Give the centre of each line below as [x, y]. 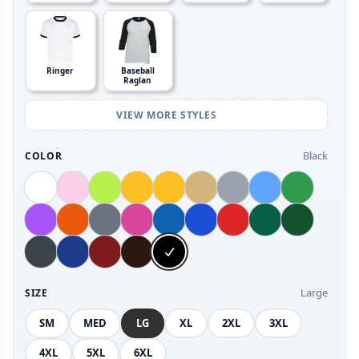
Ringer [61, 71]
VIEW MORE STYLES [168, 115]
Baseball [137, 71]
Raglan [138, 81]
